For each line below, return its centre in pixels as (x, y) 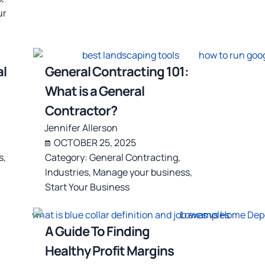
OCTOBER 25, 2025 (95, 143)
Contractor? (81, 111)
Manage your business (142, 172)
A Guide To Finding (98, 232)
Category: (67, 158)
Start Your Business (88, 187)
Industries (67, 172)
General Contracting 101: (117, 72)
